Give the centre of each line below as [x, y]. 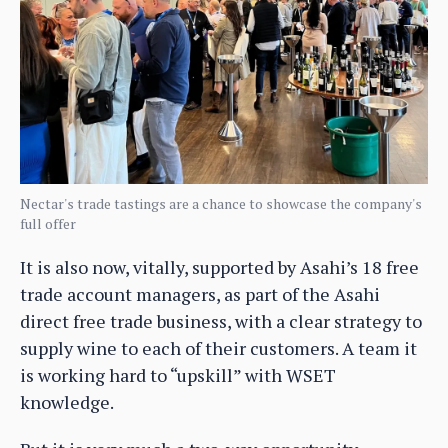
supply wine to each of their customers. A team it [218, 348]
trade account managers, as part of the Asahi [200, 294]
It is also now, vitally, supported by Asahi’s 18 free [219, 267]
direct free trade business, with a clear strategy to [221, 321]
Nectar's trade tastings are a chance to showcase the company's [221, 204]
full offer [48, 224]
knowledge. [67, 402]
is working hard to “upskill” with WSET [178, 375]
